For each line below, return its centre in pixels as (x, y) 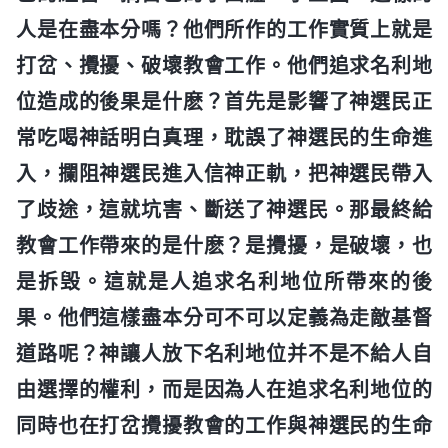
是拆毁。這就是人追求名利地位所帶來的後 (224, 281)
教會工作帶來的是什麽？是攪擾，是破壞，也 (224, 245)
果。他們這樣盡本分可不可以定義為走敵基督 (224, 317)
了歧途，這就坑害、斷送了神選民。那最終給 (224, 209)
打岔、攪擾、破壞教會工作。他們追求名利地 (224, 65)
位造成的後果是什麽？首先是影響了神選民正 (224, 101)
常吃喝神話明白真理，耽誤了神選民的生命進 (224, 137)
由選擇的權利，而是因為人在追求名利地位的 (224, 389)
